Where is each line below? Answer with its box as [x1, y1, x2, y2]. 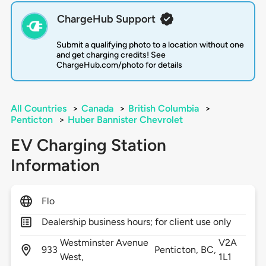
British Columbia [128, 103, 199, 115]
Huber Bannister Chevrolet [67, 114, 183, 126]
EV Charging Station [10, 135, 166, 156]
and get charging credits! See [56, 50, 166, 61]
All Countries [10, 103, 66, 115]
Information [10, 155, 100, 176]
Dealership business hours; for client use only [41, 216, 232, 228]
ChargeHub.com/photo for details [56, 60, 182, 71]
